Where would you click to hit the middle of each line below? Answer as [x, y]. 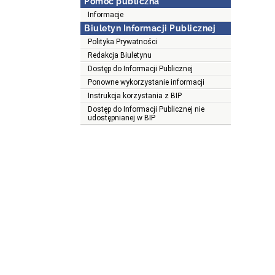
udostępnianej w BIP [122, 118]
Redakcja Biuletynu [120, 56]
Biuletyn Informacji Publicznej [150, 29]
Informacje [106, 15]
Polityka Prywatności [122, 42]
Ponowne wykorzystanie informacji [146, 83]
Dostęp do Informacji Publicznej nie [146, 110]
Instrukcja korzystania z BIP [135, 96]
